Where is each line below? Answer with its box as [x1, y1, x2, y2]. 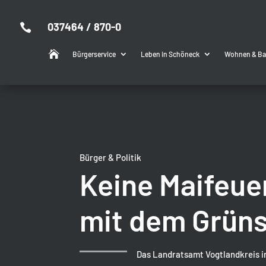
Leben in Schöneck [140, 50, 199, 58]
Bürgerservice [72, 50, 116, 58]
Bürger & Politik [80, 151, 142, 163]
